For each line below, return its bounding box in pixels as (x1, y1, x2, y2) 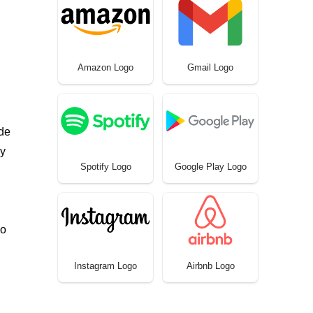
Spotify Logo (80, 161, 131, 172)
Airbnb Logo (186, 260, 235, 271)
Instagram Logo (74, 260, 137, 271)
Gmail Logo (187, 61, 233, 73)
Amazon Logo (78, 61, 133, 73)
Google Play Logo (174, 161, 247, 172)
